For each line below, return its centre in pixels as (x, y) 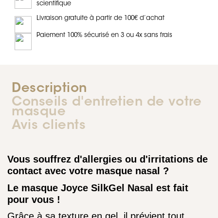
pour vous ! (34, 199)
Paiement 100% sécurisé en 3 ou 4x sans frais (104, 35)
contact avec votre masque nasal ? (88, 171)
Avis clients (49, 126)
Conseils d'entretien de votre (107, 103)
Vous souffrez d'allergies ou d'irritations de (108, 159)
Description (49, 89)
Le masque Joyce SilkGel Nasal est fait (98, 188)
